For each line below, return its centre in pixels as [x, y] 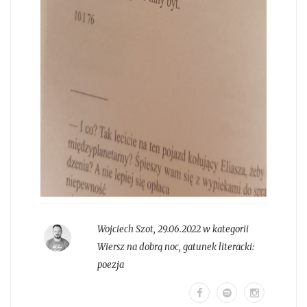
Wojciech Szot [125, 230]
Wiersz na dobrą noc [138, 247]
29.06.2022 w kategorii [203, 230]
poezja [110, 265]
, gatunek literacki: [216, 247]
